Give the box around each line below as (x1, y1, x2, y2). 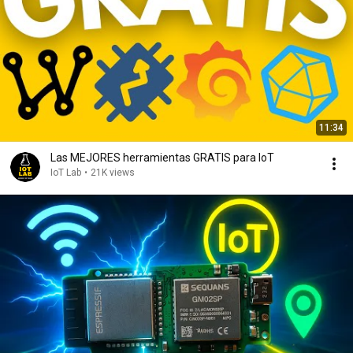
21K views (91, 167, 135, 178)
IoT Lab (50, 167, 81, 178)
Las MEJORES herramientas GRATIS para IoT (50, 151, 274, 164)
